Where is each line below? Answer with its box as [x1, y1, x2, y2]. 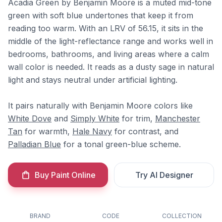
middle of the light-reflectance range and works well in [8, 36, 213, 46]
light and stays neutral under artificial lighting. [8, 75, 177, 85]
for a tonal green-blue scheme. [61, 139, 181, 149]
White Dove [8, 113, 52, 123]
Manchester [155, 113, 200, 123]
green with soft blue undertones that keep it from [8, 10, 193, 20]
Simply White [70, 113, 119, 123]
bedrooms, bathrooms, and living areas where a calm [8, 49, 209, 59]
